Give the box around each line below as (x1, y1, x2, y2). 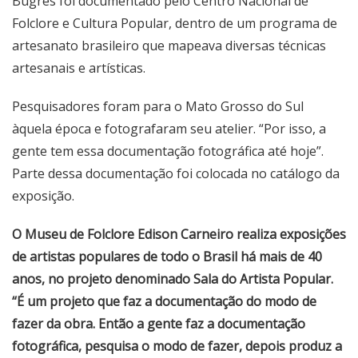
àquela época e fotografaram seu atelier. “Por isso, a (12, 120, 326, 138)
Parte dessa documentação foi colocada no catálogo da (12, 165, 340, 183)
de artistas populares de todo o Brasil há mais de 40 (12, 248, 322, 266)
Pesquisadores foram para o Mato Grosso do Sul (12, 97, 304, 116)
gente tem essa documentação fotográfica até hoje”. (12, 142, 324, 161)
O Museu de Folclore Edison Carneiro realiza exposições (12, 225, 346, 244)
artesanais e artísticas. (12, 59, 145, 78)
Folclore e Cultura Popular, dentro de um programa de (12, 14, 337, 33)
